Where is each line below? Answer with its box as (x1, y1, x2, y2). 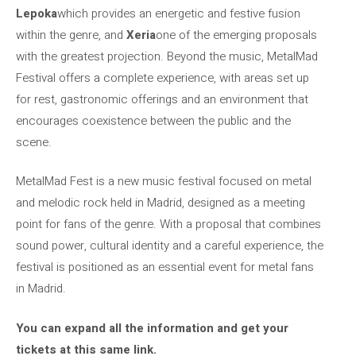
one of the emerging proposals (156, 25, 317, 44)
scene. (16, 133, 52, 151)
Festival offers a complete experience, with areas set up (16, 68, 309, 87)
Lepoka (16, 4, 57, 22)
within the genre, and (16, 25, 126, 44)
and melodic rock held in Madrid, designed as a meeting (16, 194, 305, 211)
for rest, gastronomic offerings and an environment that (16, 90, 308, 108)
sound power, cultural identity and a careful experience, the (16, 237, 323, 254)
